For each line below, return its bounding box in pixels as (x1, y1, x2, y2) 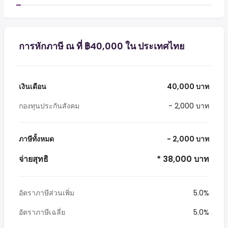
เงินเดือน (19, 81, 46, 92)
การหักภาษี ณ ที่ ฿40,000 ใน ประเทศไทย (19, 40, 185, 52)
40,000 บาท (165, 81, 209, 92)
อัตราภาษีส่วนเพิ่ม (19, 188, 74, 198)
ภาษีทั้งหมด (19, 134, 54, 144)
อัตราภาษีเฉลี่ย (19, 207, 65, 217)
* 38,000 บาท (155, 153, 209, 165)
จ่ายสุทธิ (19, 153, 48, 165)
